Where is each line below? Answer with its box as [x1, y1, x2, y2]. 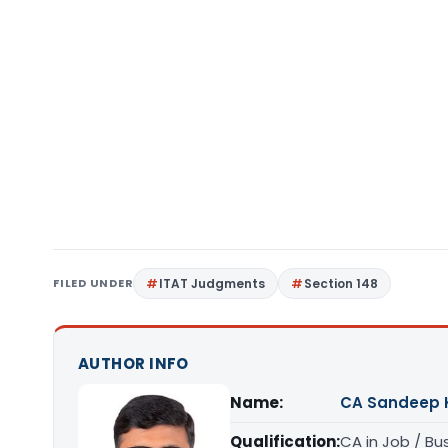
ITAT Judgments [159, 275, 266, 292]
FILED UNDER [53, 275, 134, 291]
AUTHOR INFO [78, 353, 189, 374]
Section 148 [304, 275, 379, 292]
